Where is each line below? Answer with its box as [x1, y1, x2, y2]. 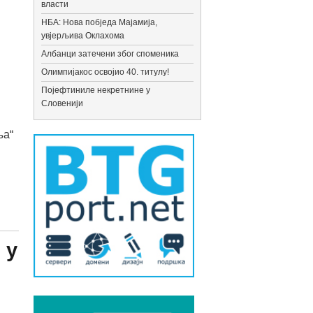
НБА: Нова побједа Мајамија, [41, 17, 158, 27]
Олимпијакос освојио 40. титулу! [41, 67, 170, 77]
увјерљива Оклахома [41, 31, 125, 41]
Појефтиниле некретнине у [41, 85, 151, 95]
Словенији [41, 99, 84, 108]
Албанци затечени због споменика [41, 49, 180, 59]
